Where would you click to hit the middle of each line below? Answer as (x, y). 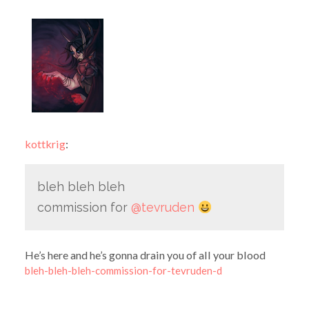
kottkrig (45, 143)
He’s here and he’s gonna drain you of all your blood (145, 255)
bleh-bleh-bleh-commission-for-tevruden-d (123, 270)
